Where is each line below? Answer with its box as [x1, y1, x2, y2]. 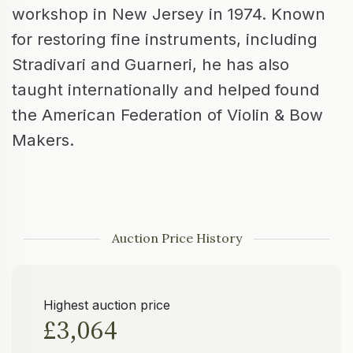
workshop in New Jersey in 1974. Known [12, 4, 325, 24]
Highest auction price [43, 297, 170, 314]
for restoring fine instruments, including [12, 29, 318, 50]
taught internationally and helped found [12, 80, 319, 100]
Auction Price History [111, 230, 242, 247]
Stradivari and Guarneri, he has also [12, 54, 289, 75]
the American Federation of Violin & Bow [12, 105, 323, 125]
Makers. [12, 130, 74, 150]
